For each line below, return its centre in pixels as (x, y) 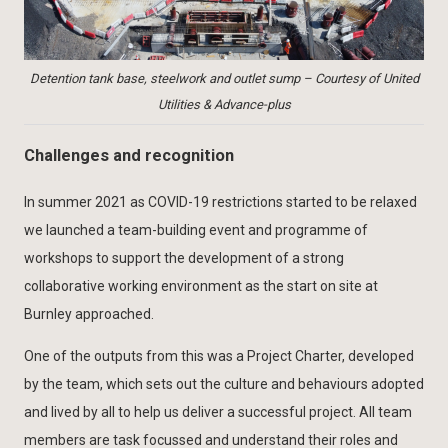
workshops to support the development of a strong (184, 257)
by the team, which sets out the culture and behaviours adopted (224, 383)
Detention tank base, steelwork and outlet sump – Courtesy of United (224, 78)
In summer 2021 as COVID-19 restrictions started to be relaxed (220, 201)
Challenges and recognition (129, 156)
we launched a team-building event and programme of (196, 229)
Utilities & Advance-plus (224, 104)
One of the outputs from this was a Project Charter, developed (219, 355)
